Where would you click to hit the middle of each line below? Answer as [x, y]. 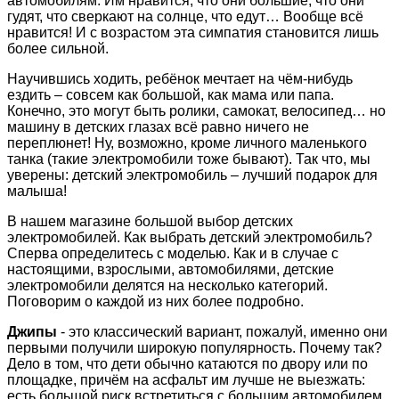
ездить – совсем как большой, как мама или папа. [171, 94]
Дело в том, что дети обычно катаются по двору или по [187, 363]
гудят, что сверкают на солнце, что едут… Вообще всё [185, 16]
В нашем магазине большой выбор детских [150, 221]
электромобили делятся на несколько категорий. [167, 285]
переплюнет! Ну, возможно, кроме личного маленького [187, 142]
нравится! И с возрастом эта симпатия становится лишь [193, 32]
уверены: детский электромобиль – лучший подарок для [192, 175]
